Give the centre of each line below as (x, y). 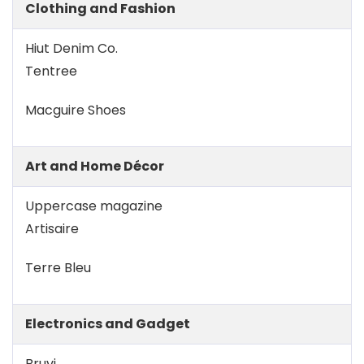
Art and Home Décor (95, 166)
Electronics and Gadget (108, 324)
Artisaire (52, 229)
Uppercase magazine (94, 206)
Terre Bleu (58, 268)
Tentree (51, 71)
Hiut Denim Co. (71, 48)
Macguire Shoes (76, 110)
